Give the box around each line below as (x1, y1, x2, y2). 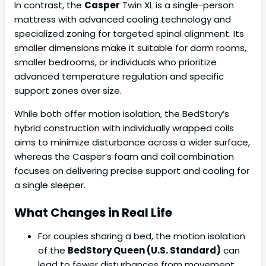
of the (38, 244, 68, 257)
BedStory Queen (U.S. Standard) (68, 244, 221, 257)
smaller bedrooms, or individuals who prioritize (14, 56, 217, 69)
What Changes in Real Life (14, 204, 172, 221)
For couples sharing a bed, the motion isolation (38, 230, 245, 243)
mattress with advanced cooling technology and (14, 13, 231, 26)
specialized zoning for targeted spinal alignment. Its (14, 27, 244, 40)
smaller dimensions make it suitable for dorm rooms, (14, 42, 246, 55)
